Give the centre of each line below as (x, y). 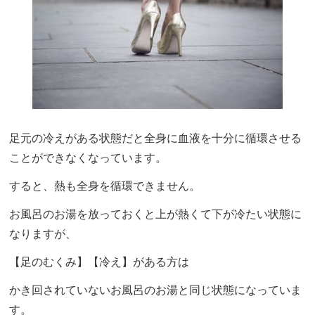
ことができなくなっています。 (88, 157)
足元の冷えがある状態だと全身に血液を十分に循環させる (156, 138)
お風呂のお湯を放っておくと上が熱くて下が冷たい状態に (156, 214)
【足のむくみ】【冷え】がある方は (99, 262)
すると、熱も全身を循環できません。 (105, 186)
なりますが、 (43, 233)
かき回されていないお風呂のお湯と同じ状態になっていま (156, 290)
